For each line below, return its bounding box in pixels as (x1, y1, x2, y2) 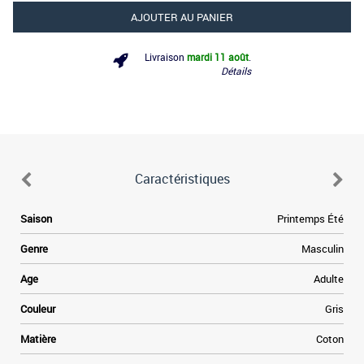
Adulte (314, 271, 344, 286)
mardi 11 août (187, 50, 249, 63)
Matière (20, 331, 56, 346)
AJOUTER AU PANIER (131, 10, 233, 24)
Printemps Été (277, 211, 344, 226)
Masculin (301, 241, 344, 256)
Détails (221, 64, 251, 77)
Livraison (145, 50, 187, 63)
